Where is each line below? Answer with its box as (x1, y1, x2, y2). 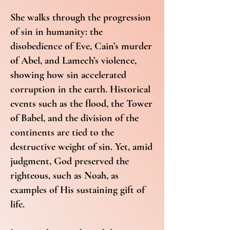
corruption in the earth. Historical (10, 83, 150, 95)
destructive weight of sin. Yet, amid (10, 141, 152, 153)
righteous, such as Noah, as (10, 169, 119, 182)
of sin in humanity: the (10, 26, 103, 38)
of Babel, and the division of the (10, 112, 139, 124)
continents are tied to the (10, 126, 114, 139)
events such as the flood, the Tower (10, 98, 152, 110)
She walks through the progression (10, 11, 151, 24)
